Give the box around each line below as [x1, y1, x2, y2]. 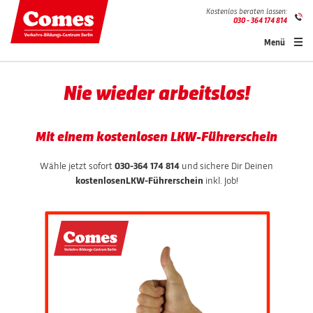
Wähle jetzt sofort [40, 161, 115, 171]
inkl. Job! [203, 175, 238, 186]
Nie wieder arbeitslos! [64, 82, 249, 107]
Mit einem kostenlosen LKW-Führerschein [36, 129, 277, 147]
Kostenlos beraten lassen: [205, 8, 287, 17]
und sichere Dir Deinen [180, 161, 273, 171]
